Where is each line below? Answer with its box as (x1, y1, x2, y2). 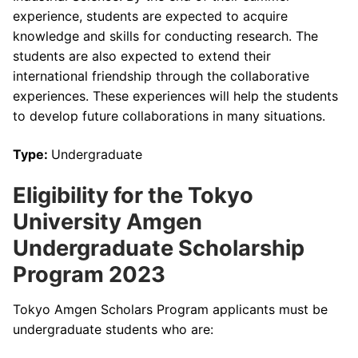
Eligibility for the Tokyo (13, 182, 253, 209)
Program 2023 (13, 261, 165, 288)
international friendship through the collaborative (13, 67, 309, 84)
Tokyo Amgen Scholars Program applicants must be (13, 300, 328, 317)
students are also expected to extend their (13, 47, 271, 64)
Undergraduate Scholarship (13, 235, 304, 262)
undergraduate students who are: (13, 320, 213, 337)
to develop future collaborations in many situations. (13, 107, 325, 124)
